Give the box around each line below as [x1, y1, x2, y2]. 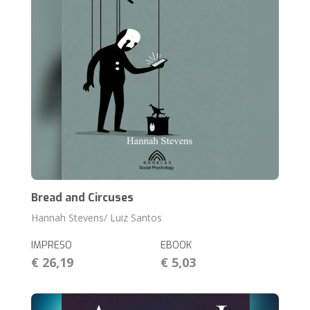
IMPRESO [31, 239, 73, 253]
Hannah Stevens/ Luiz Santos [31, 211, 163, 225]
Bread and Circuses [31, 190, 134, 206]
